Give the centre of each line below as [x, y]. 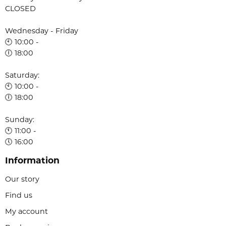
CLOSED [20, 9]
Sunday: [20, 120]
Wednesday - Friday [42, 31]
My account [26, 212]
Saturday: [22, 75]
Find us [19, 195]
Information [32, 160]
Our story [22, 179]
